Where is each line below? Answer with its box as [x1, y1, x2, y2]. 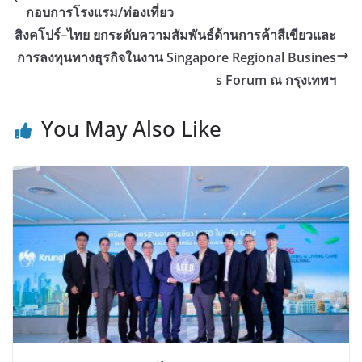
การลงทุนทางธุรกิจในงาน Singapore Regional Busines [17, 48, 336, 66]
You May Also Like [41, 113, 221, 143]
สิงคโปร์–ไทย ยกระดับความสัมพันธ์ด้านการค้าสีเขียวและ [15, 25, 336, 44]
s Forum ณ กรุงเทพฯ [216, 70, 336, 89]
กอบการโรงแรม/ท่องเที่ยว [26, 2, 174, 21]
